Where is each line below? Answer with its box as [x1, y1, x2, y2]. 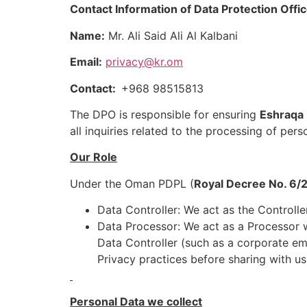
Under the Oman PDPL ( [70, 176, 194, 191]
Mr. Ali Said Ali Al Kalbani [105, 28, 238, 42]
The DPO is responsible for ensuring [70, 107, 260, 121]
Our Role [70, 150, 117, 164]
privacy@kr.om [106, 55, 183, 69]
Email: [70, 55, 102, 69]
